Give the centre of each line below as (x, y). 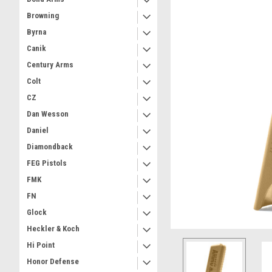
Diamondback (50, 147)
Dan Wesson (48, 114)
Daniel (38, 130)
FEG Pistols (47, 163)
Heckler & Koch (53, 229)
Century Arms (50, 65)
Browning (43, 15)
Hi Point (41, 245)
